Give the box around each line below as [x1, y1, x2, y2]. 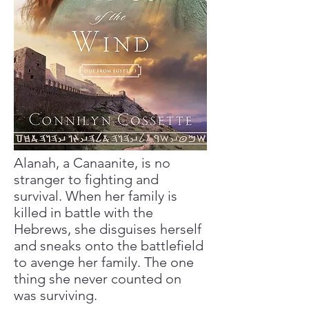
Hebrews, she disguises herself [14, 221, 201, 237]
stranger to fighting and [14, 171, 159, 188]
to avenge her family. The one [14, 254, 194, 270]
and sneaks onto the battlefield [14, 237, 203, 254]
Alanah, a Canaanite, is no [14, 154, 170, 171]
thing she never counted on [14, 270, 181, 287]
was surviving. [14, 287, 97, 303]
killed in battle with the [14, 204, 153, 221]
